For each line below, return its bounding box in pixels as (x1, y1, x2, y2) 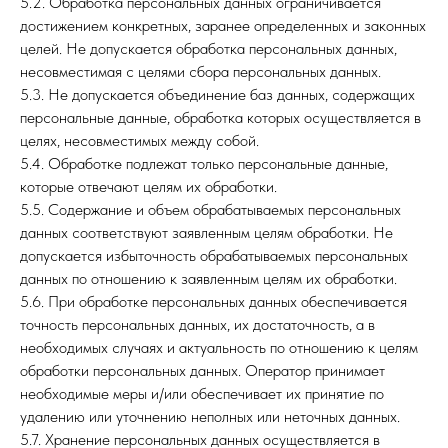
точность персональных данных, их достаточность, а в (20, 315, 375, 334)
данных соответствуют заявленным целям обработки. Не (20, 223, 393, 242)
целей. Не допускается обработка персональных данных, (20, 39, 397, 58)
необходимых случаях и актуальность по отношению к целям (20, 338, 418, 357)
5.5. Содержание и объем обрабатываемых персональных (20, 200, 401, 219)
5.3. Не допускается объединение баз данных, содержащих (20, 85, 415, 104)
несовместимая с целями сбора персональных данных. (20, 62, 381, 81)
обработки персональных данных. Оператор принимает (20, 361, 385, 380)
